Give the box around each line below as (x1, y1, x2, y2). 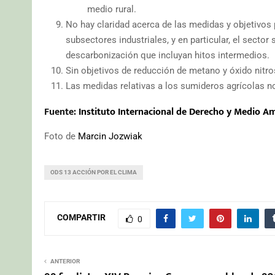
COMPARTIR (57, 212, 106, 223)
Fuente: (44, 103, 79, 120)
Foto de (44, 130, 78, 142)
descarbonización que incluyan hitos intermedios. (66, 49, 269, 61)
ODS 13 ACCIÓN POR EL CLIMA (50, 168, 137, 176)
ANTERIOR (50, 257, 80, 265)
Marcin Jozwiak (78, 130, 142, 142)
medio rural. (87, 3, 136, 15)
